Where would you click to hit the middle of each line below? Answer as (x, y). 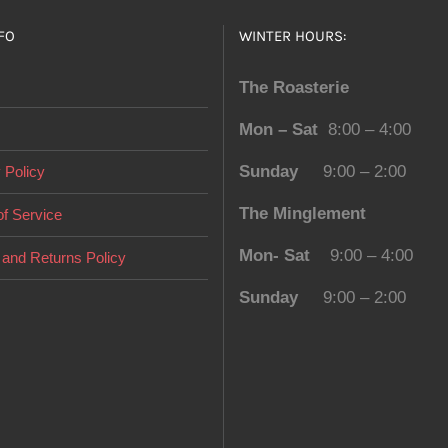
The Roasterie (294, 87)
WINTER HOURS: (292, 36)
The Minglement (302, 213)
